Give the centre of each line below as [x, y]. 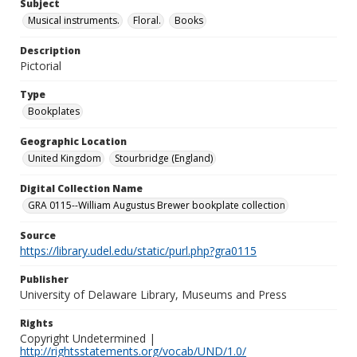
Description [50, 51]
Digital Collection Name [81, 188]
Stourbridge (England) [164, 158]
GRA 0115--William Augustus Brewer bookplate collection [157, 205]
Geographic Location [73, 141]
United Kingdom [65, 158]
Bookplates [54, 111]
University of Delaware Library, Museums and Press [153, 294]
